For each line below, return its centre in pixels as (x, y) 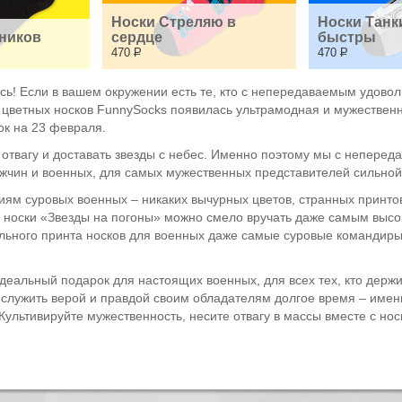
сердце (137, 37)
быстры (347, 37)
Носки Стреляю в (174, 22)
